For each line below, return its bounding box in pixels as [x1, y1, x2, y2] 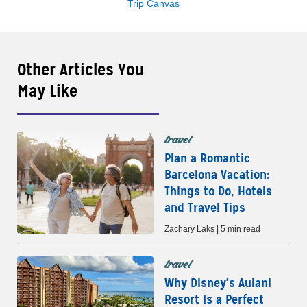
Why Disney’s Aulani [164, 274, 271, 291]
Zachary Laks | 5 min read [164, 223, 260, 234]
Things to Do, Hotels [164, 182, 272, 199]
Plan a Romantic [164, 149, 250, 166]
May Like [17, 80, 77, 101]
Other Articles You [17, 59, 144, 80]
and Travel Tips [164, 199, 245, 215]
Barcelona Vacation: [164, 166, 270, 182]
